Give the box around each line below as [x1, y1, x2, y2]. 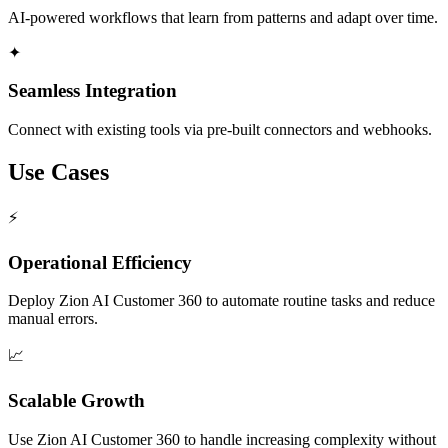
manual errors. [8, 310, 98, 328]
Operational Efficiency [8, 251, 192, 273]
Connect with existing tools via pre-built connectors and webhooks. [8, 121, 432, 138]
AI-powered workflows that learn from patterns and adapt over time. [8, 8, 438, 26]
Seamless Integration [8, 80, 177, 102]
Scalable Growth [8, 389, 145, 411]
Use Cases [8, 158, 109, 185]
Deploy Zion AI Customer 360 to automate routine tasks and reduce [8, 292, 435, 310]
